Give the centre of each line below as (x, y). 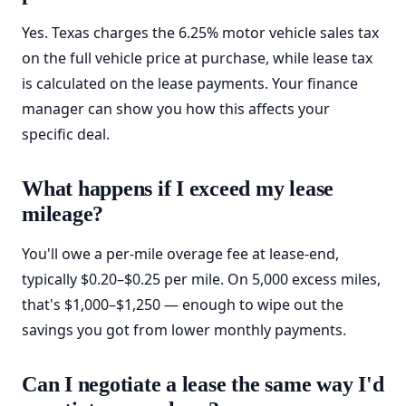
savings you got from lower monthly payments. (184, 330)
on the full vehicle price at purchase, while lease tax (197, 58)
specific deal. (66, 134)
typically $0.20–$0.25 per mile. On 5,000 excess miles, (201, 279)
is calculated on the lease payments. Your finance (190, 83)
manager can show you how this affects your (176, 109)
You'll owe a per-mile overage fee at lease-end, (180, 254)
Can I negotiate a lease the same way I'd (203, 384)
